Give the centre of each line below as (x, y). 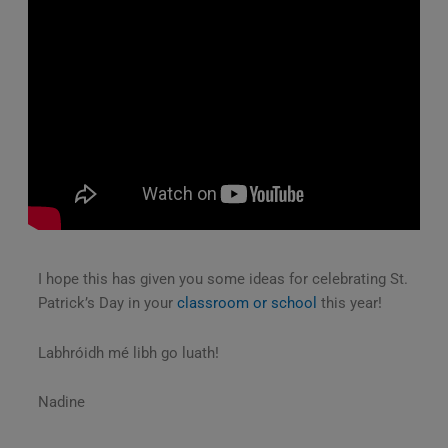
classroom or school (246, 303)
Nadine (63, 402)
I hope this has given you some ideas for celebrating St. (222, 279)
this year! (351, 303)
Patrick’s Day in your (107, 303)
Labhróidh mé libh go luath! (128, 352)
